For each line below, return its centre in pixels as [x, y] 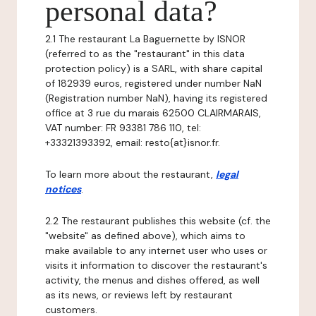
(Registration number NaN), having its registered [156, 98]
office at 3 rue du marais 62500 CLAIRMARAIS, [153, 113]
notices [63, 189]
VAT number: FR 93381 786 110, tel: [123, 128]
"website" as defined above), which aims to [145, 236]
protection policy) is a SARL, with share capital [154, 68]
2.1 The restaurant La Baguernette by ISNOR [145, 39]
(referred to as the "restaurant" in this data [145, 54]
